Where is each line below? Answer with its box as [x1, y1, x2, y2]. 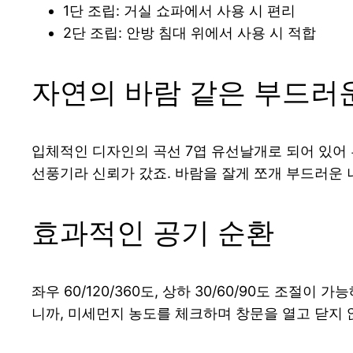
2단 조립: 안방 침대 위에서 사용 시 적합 [63, 24, 316, 42]
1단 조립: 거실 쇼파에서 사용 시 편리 [63, 2, 295, 20]
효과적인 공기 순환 [32, 215, 274, 251]
